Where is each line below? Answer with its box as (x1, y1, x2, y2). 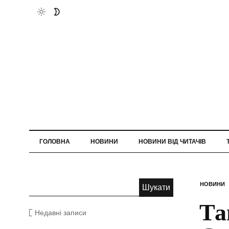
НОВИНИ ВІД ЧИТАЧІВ (139, 138, 206, 145)
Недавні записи (35, 208, 86, 217)
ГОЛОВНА (39, 138, 70, 145)
